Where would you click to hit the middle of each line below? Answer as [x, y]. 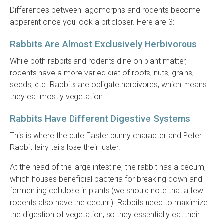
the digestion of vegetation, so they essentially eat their [105, 215]
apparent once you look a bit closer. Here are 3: [92, 22]
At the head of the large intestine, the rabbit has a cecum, [108, 167]
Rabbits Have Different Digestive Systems [100, 119]
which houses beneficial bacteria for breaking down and [106, 179]
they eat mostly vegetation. [57, 97]
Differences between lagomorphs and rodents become [105, 10]
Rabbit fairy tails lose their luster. [65, 147]
